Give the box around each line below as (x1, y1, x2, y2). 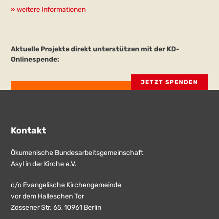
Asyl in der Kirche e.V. (11, 159, 77, 168)
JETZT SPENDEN (141, 78, 198, 86)
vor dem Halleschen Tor (11, 192, 85, 200)
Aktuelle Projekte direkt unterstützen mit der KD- (11, 44, 180, 53)
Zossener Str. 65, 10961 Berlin (11, 203, 102, 212)
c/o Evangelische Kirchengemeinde (11, 180, 122, 189)
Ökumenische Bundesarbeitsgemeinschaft (11, 148, 144, 157)
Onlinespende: (11, 55, 60, 64)
